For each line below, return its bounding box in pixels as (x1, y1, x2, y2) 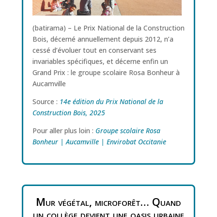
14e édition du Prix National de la (59, 96, 163, 106)
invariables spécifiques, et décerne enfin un (32, 56, 168, 66)
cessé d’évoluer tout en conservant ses (32, 45, 156, 55)
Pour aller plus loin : (32, 125, 95, 135)
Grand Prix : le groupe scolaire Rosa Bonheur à (32, 67, 180, 77)
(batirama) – (32, 23, 74, 32)
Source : (32, 96, 60, 106)
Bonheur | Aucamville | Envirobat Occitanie (32, 137, 166, 146)
